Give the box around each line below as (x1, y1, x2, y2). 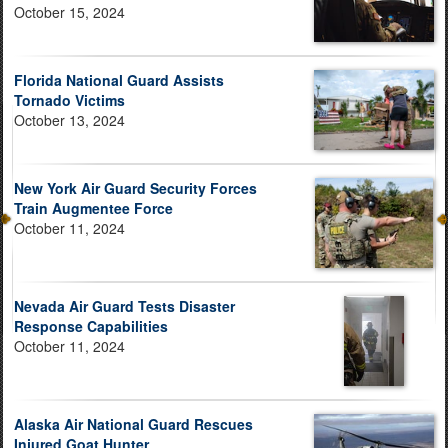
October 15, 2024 (14, 2, 125, 23)
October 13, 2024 (14, 110, 125, 130)
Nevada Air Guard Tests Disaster (14, 295, 235, 316)
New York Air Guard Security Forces (14, 177, 257, 198)
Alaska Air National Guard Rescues (14, 413, 253, 434)
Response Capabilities (14, 315, 168, 336)
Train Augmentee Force (14, 197, 173, 218)
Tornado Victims (14, 90, 125, 110)
